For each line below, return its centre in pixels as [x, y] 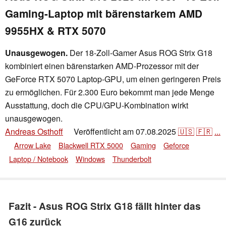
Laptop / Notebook [39, 159]
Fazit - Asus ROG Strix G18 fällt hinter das [105, 206]
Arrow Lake [33, 145]
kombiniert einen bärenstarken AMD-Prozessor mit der [102, 66]
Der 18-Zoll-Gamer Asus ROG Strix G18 [140, 53]
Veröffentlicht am [105, 131]
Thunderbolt [132, 159]
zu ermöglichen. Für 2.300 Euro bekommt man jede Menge [110, 92]
